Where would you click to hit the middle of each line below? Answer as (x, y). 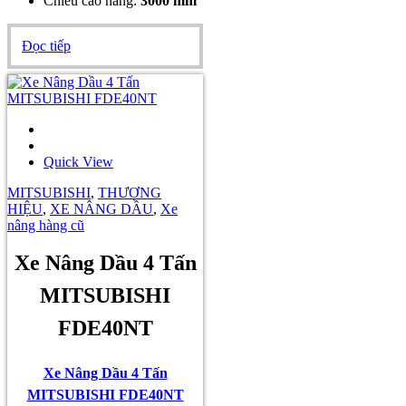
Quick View (78, 161)
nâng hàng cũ (46, 225)
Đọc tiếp (46, 45)
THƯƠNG (130, 192)
